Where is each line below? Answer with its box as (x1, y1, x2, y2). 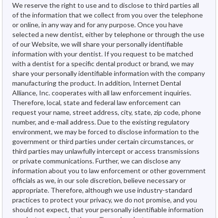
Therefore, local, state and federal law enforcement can (12, 98, 181, 107)
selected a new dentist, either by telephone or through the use (12, 30, 204, 38)
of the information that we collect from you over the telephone (12, 10, 203, 19)
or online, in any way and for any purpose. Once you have (12, 20, 183, 29)
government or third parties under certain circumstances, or (12, 137, 194, 145)
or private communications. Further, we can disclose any (12, 156, 181, 165)
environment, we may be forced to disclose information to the (12, 127, 199, 136)
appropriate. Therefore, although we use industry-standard (12, 185, 192, 194)
